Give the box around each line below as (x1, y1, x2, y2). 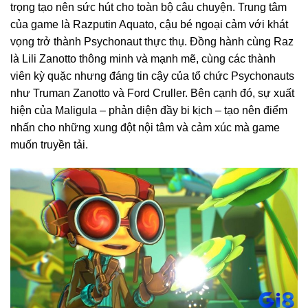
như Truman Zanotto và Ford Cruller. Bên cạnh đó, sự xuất (10, 87, 294, 99)
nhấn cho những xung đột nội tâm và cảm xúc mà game (10, 121, 280, 133)
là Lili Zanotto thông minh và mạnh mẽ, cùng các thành (10, 52, 276, 65)
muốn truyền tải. (10, 138, 88, 151)
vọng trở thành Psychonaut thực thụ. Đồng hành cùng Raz (10, 35, 294, 47)
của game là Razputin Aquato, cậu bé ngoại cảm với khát (10, 18, 288, 30)
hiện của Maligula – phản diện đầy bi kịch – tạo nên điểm (10, 104, 287, 116)
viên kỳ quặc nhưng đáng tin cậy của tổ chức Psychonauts (10, 69, 294, 82)
